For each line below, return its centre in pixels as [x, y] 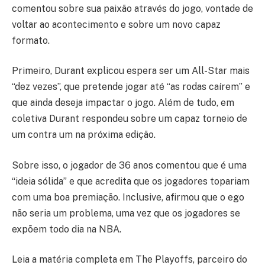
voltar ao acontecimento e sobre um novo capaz [116, 24]
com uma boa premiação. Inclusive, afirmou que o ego [128, 197]
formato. [31, 40]
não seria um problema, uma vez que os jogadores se [126, 213]
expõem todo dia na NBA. [67, 229]
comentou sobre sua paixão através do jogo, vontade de [132, 8]
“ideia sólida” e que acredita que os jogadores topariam [131, 181]
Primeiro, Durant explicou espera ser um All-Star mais [131, 71]
